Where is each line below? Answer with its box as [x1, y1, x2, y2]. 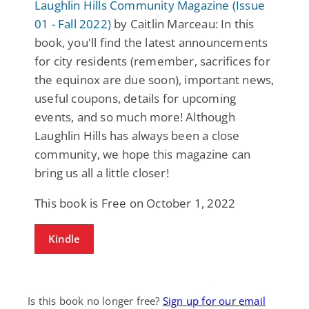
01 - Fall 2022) [34, 15, 111, 32]
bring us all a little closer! [34, 164, 169, 181]
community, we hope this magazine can [34, 146, 251, 162]
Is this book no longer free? [28, 293, 163, 308]
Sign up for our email [162, 293, 266, 308]
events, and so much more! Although [34, 108, 235, 125]
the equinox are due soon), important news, [34, 71, 275, 88]
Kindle [48, 231, 80, 246]
